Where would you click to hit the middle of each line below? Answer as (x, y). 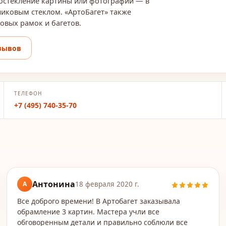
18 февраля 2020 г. (107, 184)
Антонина (53, 184)
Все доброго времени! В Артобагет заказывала (98, 201)
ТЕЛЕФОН (28, 93)
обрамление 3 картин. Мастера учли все (88, 212)
